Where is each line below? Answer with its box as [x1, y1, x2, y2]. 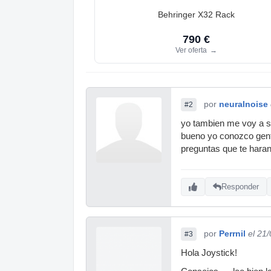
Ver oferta [175, 45, 209, 54]
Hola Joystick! [181, 247, 237, 258]
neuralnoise [219, 99, 268, 109]
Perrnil [219, 228, 246, 238]
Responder [221, 182, 259, 192]
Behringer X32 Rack [157, 9, 235, 19]
